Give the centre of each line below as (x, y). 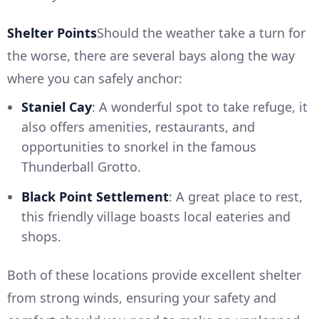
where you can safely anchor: (95, 78)
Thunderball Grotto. (81, 166)
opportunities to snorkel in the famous (139, 146)
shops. (41, 236)
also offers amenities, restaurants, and (138, 126)
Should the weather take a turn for (201, 32)
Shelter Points (52, 32)
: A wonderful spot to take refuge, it (200, 106)
